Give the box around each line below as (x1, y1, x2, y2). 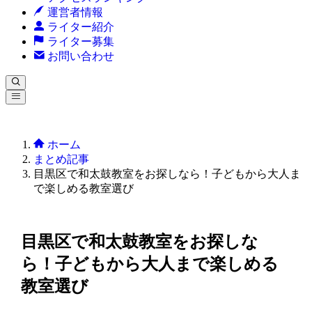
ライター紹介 (45, 21, 114, 33)
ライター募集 (45, 36, 114, 47)
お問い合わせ (45, 50, 114, 62)
